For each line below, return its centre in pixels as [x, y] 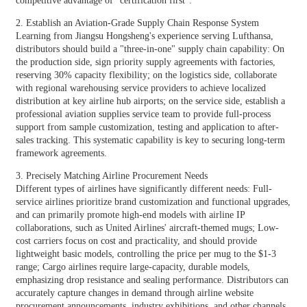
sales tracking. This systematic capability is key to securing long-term [150, 140]
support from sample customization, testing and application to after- [147, 127]
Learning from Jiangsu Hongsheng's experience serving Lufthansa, [144, 36]
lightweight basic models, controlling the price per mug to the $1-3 [146, 254]
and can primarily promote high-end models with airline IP [130, 214]
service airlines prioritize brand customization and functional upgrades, [153, 201]
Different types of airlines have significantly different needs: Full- [144, 188]
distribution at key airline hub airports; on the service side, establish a [150, 101]
